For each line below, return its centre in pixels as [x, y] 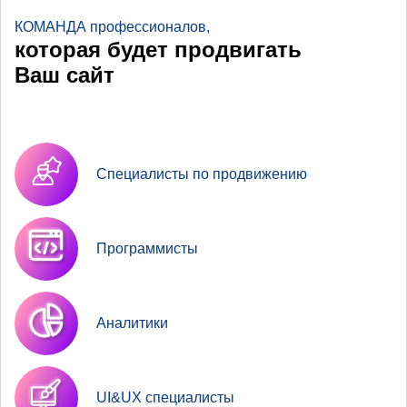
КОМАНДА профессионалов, [112, 26]
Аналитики [132, 323]
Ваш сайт [65, 74]
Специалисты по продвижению [202, 174]
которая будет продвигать [158, 49]
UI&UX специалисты [165, 397]
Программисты [147, 248]
